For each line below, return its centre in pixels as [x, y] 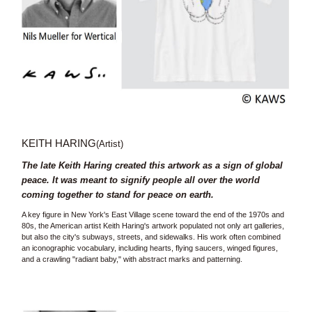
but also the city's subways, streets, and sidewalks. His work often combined [151, 237]
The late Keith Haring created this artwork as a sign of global [152, 165]
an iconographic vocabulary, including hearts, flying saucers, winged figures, [149, 248]
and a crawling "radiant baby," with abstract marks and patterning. [132, 259]
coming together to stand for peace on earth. [117, 195]
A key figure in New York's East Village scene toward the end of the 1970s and [153, 214]
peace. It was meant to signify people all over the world [140, 180]
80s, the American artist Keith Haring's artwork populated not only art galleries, [153, 226]
